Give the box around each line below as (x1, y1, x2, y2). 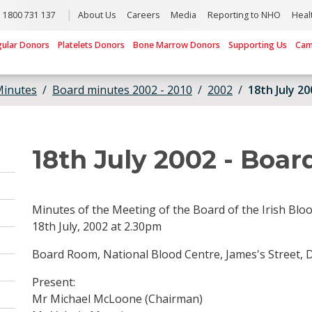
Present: (32, 274, 75, 290)
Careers (127, 9, 159, 21)
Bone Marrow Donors (133, 38, 220, 51)
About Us (78, 9, 116, 21)
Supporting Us (228, 38, 287, 51)
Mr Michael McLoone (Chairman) (32, 290, 203, 306)
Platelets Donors (58, 38, 125, 51)
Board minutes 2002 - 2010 (52, 81, 192, 97)
